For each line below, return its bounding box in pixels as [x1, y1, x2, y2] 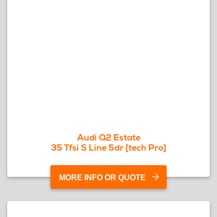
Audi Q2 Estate [77, 132, 140, 143]
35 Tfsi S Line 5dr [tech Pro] [51, 142, 166, 153]
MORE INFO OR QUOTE [59, 173, 146, 182]
